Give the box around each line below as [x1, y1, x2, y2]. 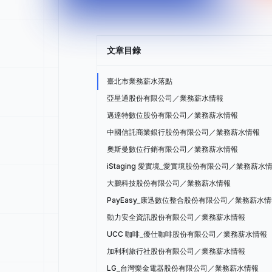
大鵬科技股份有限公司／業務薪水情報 [107, 178, 231, 188]
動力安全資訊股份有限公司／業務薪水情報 [107, 212, 245, 222]
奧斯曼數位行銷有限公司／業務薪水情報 [107, 144, 238, 154]
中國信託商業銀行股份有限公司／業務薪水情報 [107, 127, 260, 137]
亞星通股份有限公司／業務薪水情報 [107, 93, 223, 103]
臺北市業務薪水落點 [107, 76, 172, 86]
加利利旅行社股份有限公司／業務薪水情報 [107, 246, 245, 256]
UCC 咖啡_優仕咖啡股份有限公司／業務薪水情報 [107, 229, 267, 239]
